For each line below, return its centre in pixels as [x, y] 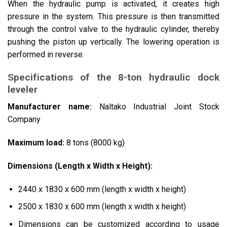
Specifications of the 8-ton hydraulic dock [113, 77]
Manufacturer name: [50, 107]
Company [24, 120]
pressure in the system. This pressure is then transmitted [113, 16]
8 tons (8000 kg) [94, 143]
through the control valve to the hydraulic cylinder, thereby [113, 29]
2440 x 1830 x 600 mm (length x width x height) [102, 189]
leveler [23, 89]
